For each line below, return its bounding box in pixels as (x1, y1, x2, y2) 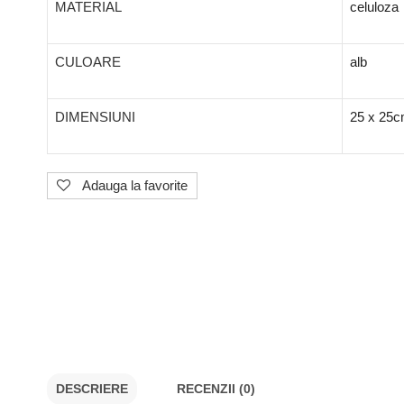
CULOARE (55, 54, 121, 69)
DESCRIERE (56, 381, 128, 396)
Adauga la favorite (82, 178, 188, 193)
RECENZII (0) (177, 381, 255, 396)
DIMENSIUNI (55, 109, 135, 124)
